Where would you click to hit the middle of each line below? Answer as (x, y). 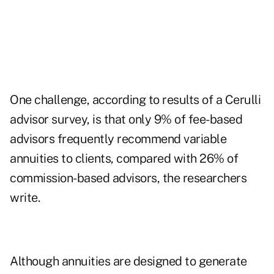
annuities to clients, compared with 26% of (124, 159)
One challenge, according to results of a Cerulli (135, 100)
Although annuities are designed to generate (128, 261)
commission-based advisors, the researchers (128, 178)
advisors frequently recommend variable (118, 139)
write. (25, 198)
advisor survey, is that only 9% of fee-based (126, 120)
